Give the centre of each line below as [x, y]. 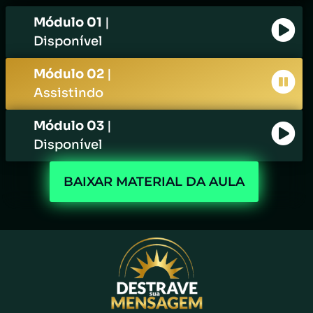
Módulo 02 [70, 74]
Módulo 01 [69, 23]
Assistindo [68, 93]
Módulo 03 [70, 126]
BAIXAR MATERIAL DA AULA [154, 182]
